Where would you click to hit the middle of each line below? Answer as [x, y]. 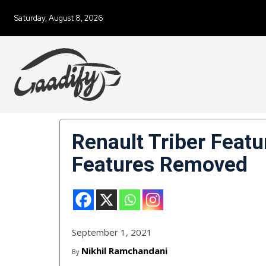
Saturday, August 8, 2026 [59, 18]
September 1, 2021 [112, 232]
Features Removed [160, 165]
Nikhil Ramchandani [124, 251]
